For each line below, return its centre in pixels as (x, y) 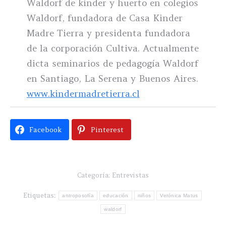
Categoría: (95, 175)
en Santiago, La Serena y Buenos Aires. (112, 78)
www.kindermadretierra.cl (83, 93)
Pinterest (107, 129)
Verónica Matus (179, 196)
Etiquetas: (41, 195)
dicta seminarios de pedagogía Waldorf (112, 63)
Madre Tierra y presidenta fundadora (108, 33)
